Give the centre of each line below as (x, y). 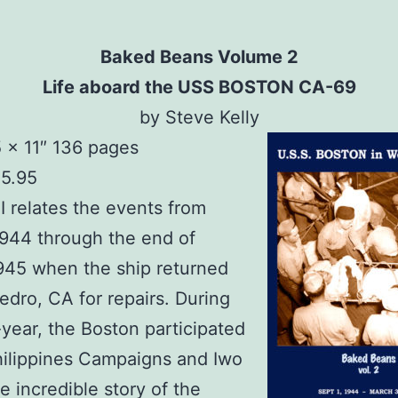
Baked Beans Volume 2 (199, 57)
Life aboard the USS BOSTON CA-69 (199, 88)
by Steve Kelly (199, 118)
